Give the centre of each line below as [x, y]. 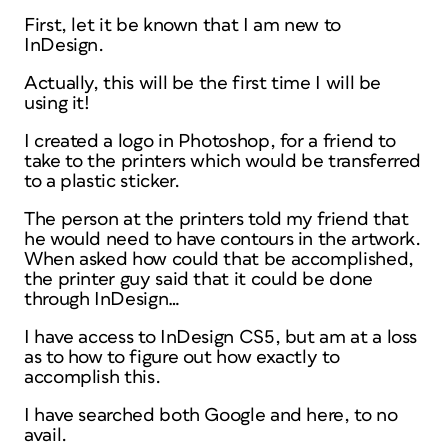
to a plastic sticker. [102, 181]
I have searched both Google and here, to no [211, 415]
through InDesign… [102, 299]
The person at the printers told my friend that [216, 219]
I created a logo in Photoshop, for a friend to [210, 141]
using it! [57, 103]
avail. [45, 435]
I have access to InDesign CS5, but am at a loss [221, 337]
